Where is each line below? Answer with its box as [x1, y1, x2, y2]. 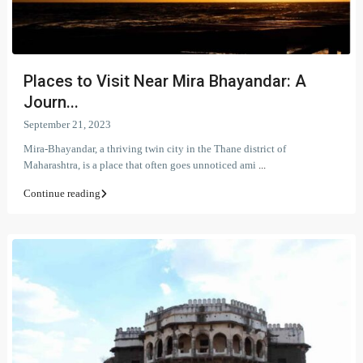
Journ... [23, 92, 79, 113]
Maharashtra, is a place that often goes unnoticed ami [23, 159, 258, 172]
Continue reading [23, 187, 100, 200]
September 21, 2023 [23, 118, 111, 131]
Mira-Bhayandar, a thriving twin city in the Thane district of [23, 143, 286, 156]
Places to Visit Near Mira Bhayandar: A [23, 71, 306, 92]
